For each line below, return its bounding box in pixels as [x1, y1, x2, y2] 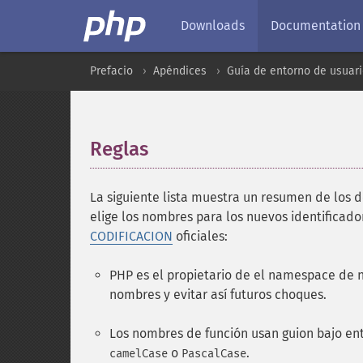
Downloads [181, 18, 245, 33]
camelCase [109, 347, 168, 361]
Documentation [271, 18, 361, 33]
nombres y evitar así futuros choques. [109, 287, 327, 302]
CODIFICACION [90, 228, 173, 244]
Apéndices [153, 64, 207, 78]
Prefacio [90, 64, 133, 78]
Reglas [90, 138, 148, 160]
